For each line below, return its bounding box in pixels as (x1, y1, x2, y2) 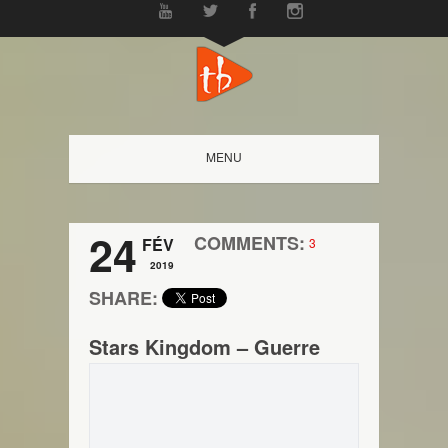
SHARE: (89, 285, 158, 311)
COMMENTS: (194, 230, 305, 256)
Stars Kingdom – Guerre (89, 332, 320, 361)
